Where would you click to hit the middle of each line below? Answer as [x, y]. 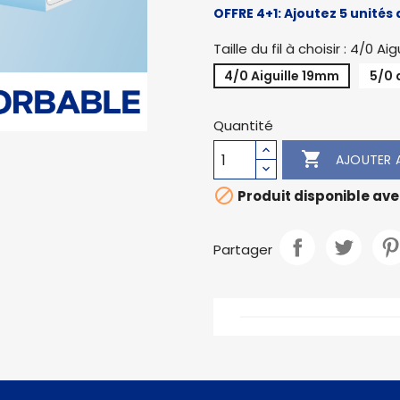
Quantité [243, 125]
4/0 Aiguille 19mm [282, 76]
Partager [243, 249]
